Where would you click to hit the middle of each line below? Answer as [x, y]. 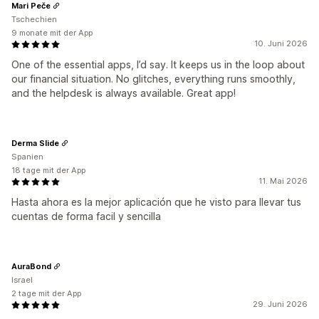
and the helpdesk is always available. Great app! [124, 93]
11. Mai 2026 [283, 181]
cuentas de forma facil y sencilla [86, 216]
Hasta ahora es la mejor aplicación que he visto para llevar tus [156, 202]
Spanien [27, 157]
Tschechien [34, 20]
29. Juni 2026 [280, 304]
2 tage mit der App [46, 294]
